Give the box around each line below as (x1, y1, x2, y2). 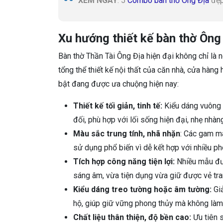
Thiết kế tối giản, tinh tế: (73, 101, 162, 111)
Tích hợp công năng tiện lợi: (73, 157, 175, 167)
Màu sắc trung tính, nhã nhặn (73, 129, 180, 139)
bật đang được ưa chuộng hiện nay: (58, 79, 179, 89)
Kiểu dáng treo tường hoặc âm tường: (73, 185, 212, 195)
